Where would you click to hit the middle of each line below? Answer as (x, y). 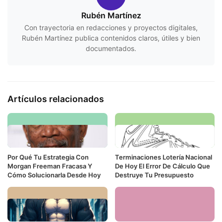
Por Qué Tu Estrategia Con (48, 157)
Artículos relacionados (56, 99)
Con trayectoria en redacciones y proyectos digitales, (111, 27)
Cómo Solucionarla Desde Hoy (54, 175)
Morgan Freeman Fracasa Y (50, 166)
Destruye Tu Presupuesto (154, 175)
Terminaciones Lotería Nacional (163, 157)
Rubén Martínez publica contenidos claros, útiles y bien (111, 38)
